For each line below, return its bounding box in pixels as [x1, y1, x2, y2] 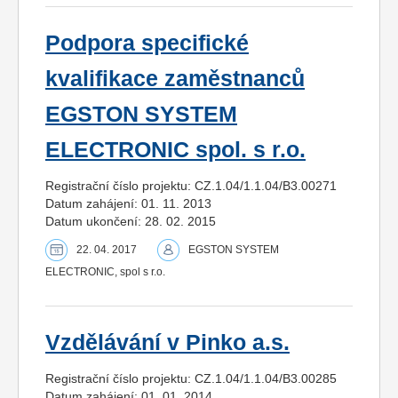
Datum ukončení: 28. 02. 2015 [45, 213, 216, 228]
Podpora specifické [45, 30, 249, 55]
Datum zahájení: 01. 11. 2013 [45, 195, 211, 211]
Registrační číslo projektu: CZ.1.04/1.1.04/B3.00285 [45, 370, 337, 386]
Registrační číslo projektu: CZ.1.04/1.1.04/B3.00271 [45, 178, 337, 193]
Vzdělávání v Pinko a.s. [45, 330, 290, 354]
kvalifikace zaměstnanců [45, 66, 305, 91]
